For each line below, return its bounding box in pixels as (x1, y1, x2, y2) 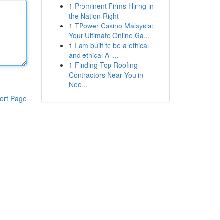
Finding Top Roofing (74, 60, 137, 70)
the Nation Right (68, 11, 119, 21)
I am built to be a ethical (74, 40, 149, 50)
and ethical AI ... (68, 50, 119, 60)
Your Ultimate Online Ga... (68, 30, 150, 40)
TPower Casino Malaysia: (74, 21, 154, 30)
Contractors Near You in (68, 70, 143, 80)
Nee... (68, 80, 87, 89)
